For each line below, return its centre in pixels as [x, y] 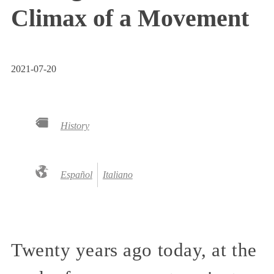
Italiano [117, 174]
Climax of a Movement [130, 18]
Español [76, 174]
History [75, 125]
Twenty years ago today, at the [134, 250]
